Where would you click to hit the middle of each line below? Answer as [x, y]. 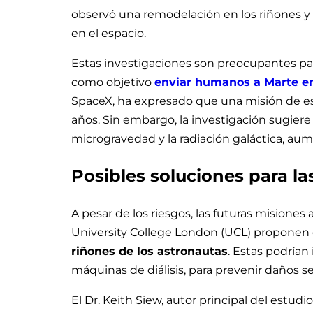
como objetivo [113, 82]
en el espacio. [109, 34]
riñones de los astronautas [150, 251]
